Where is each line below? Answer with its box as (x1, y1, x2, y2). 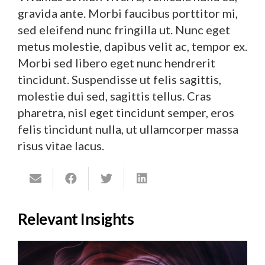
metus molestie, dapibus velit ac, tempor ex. (18, 38, 247, 53)
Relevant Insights (18, 209, 134, 228)
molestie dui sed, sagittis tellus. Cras (18, 88, 211, 103)
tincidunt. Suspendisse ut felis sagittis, (18, 72, 221, 86)
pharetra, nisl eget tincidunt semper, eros (18, 105, 234, 119)
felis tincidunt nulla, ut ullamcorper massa (18, 121, 238, 136)
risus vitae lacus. (18, 138, 104, 153)
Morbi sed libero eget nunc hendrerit (18, 55, 215, 70)
